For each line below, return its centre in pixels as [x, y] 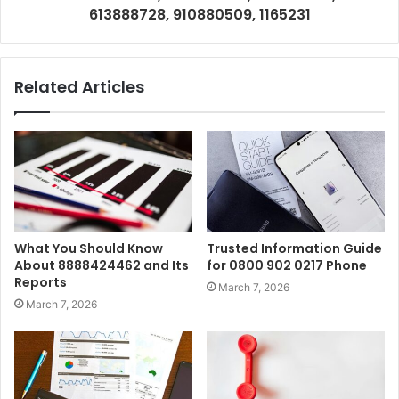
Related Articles [79, 87]
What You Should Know [89, 249]
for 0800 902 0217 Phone [287, 266]
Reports [41, 283]
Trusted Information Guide [294, 249]
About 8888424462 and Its [102, 266]
